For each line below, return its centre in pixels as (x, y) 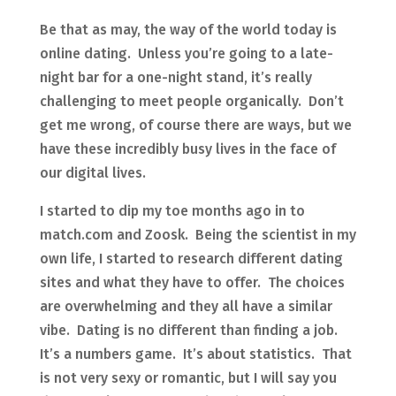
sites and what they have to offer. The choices (192, 283)
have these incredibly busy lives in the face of (187, 149)
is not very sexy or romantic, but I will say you (188, 378)
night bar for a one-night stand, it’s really (175, 78)
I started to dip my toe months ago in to (172, 211)
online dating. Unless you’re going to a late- (186, 54)
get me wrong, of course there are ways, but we (195, 126)
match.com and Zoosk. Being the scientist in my (198, 235)
